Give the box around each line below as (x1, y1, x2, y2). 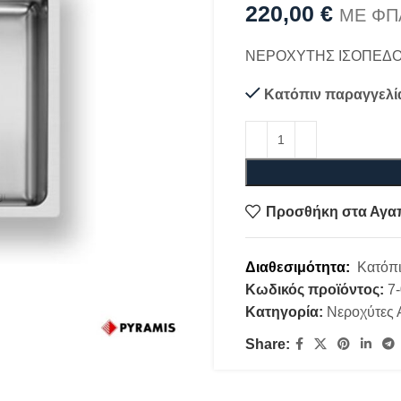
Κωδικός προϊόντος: (245, 282, 388, 298)
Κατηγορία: (245, 304, 323, 320)
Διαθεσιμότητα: (245, 260, 357, 276)
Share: (245, 337, 290, 353)
